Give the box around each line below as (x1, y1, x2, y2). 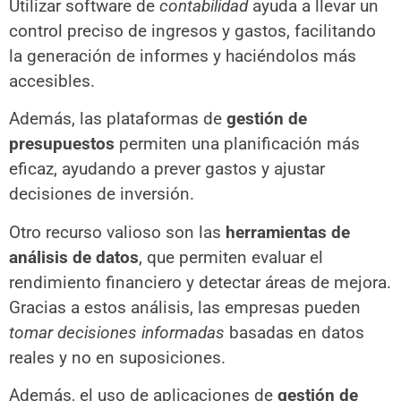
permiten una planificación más (115, 133, 360, 155)
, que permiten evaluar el (139, 246, 323, 268)
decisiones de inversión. (9, 183, 194, 205)
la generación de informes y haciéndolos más (9, 45, 356, 66)
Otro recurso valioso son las (9, 221, 226, 243)
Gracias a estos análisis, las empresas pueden (9, 296, 361, 318)
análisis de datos (9, 246, 139, 268)
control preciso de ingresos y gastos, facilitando (9, 20, 376, 41)
